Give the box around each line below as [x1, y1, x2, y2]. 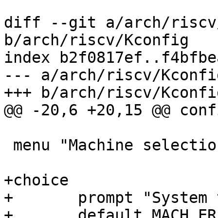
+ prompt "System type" [4, 189, 13, 207]
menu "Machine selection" [4, 136, 13, 154]
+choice [4, 171, 69, 189]
